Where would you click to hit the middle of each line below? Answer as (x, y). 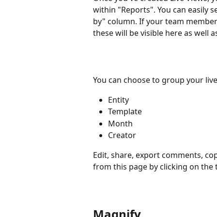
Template (125, 112)
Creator (122, 135)
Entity (118, 100)
